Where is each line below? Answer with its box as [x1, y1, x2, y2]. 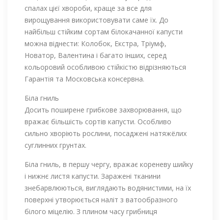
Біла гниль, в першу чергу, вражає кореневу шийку [25, 159, 193, 169]
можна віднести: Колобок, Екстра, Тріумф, [25, 38, 166, 48]
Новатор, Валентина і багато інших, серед [25, 50, 166, 60]
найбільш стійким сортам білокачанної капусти [25, 27, 183, 36]
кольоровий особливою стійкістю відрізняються [25, 62, 186, 72]
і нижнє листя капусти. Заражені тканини [25, 171, 161, 181]
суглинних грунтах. [25, 140, 86, 150]
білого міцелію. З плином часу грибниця [25, 206, 157, 216]
